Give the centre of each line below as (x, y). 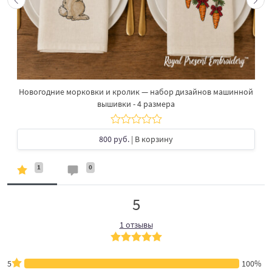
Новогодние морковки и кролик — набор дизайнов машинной (136, 91)
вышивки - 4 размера (136, 104)
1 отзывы (136, 224)
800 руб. (114, 139)
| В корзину (151, 139)
